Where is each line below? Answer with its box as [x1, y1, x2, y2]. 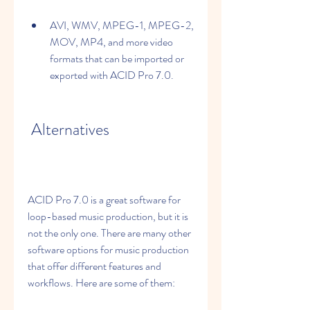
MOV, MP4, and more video [50, 34, 173, 50]
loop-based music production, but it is [28, 208, 188, 224]
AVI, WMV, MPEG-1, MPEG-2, [50, 17, 194, 33]
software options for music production [28, 241, 189, 257]
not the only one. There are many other [28, 225, 191, 241]
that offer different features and [28, 258, 161, 274]
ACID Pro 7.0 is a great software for [28, 192, 181, 208]
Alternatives [31, 118, 109, 141]
